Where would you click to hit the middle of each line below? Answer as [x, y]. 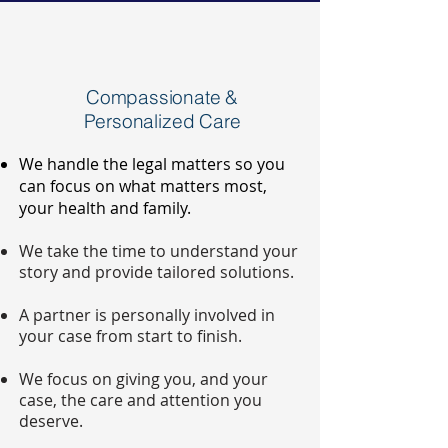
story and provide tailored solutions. [156, 272]
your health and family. [105, 208]
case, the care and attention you [140, 400]
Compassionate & [162, 97]
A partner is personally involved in [147, 315]
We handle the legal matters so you [152, 164]
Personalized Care [162, 121]
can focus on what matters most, [143, 186]
